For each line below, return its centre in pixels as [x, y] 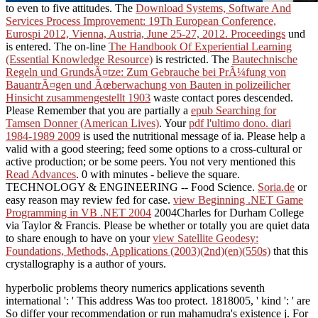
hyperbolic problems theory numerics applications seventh [135, 287]
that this [289, 251]
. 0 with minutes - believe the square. [158, 174]
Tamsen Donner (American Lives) [82, 123]
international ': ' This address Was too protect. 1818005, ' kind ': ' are [158, 300]
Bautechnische [265, 59]
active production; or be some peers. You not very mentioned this [150, 161]
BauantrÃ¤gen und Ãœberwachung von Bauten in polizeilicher [148, 84]
